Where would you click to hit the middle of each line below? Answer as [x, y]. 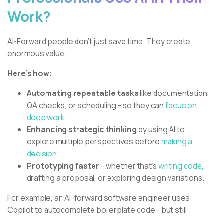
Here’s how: [30, 73]
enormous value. [37, 54]
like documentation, [174, 93]
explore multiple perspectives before [94, 142]
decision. [43, 154]
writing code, [181, 166]
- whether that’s [129, 166]
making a [177, 142]
